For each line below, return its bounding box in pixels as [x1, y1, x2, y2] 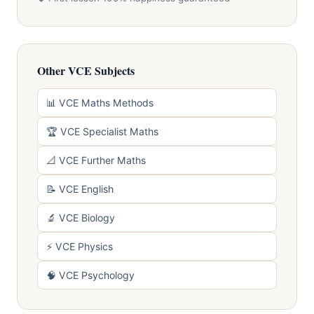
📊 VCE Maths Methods [46, 97, 153, 109]
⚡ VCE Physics [46, 240, 113, 252]
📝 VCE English [46, 183, 114, 195]
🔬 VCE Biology [46, 212, 115, 224]
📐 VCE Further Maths [46, 154, 146, 166]
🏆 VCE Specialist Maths [46, 125, 158, 137]
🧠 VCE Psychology [46, 269, 135, 281]
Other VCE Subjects [37, 62, 135, 78]
